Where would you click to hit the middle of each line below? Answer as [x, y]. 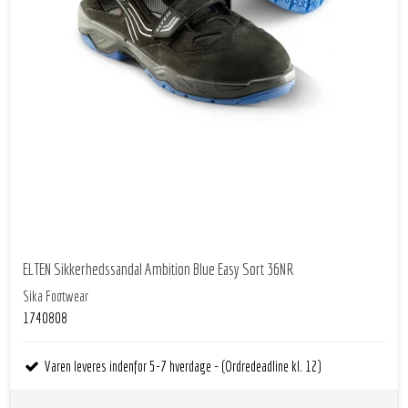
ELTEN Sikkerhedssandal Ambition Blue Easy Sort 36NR [158, 270]
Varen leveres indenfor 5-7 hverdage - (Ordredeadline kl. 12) [181, 366]
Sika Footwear [56, 296]
